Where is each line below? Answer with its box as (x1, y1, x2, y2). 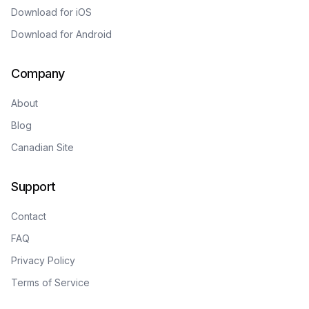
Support (11, 179, 56, 194)
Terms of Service (11, 277, 90, 288)
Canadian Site (11, 141, 74, 153)
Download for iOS (11, 6, 92, 18)
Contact (11, 210, 46, 222)
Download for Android (11, 28, 112, 40)
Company (11, 66, 65, 81)
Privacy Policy (11, 255, 75, 266)
